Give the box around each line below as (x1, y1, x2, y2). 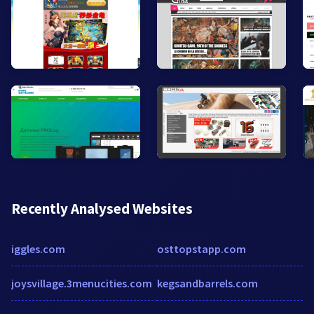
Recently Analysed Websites (11, 198, 193, 218)
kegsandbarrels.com (157, 275, 258, 290)
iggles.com (11, 241, 65, 256)
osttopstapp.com (157, 241, 246, 256)
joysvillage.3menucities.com (11, 275, 152, 290)
